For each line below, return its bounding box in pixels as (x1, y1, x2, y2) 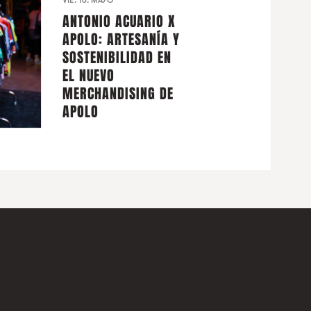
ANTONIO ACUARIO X (62, 11, 176, 33)
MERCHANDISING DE (62, 83, 174, 105)
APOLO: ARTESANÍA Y (62, 29, 180, 51)
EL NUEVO (62, 65, 115, 87)
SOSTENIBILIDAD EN (62, 47, 172, 69)
